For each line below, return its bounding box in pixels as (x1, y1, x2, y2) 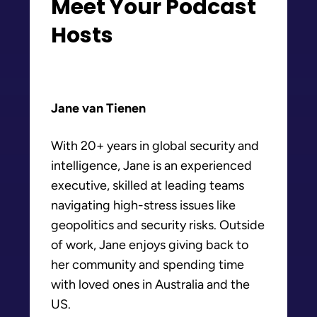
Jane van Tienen (51, 100, 146, 116)
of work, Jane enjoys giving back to (51, 236, 248, 253)
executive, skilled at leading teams (51, 177, 244, 193)
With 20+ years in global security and (51, 137, 259, 154)
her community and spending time (51, 256, 244, 272)
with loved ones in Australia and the (51, 276, 250, 292)
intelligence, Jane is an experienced (51, 157, 252, 173)
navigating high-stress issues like (51, 197, 236, 213)
